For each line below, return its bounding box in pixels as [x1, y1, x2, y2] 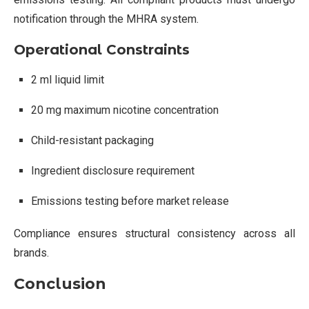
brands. [14, 246, 49, 259]
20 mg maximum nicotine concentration [31, 103, 219, 117]
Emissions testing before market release [31, 194, 229, 208]
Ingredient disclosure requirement [31, 163, 195, 177]
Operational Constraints [14, 41, 190, 58]
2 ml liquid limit [31, 72, 104, 86]
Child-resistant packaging [31, 133, 154, 147]
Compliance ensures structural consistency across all [14, 226, 295, 240]
